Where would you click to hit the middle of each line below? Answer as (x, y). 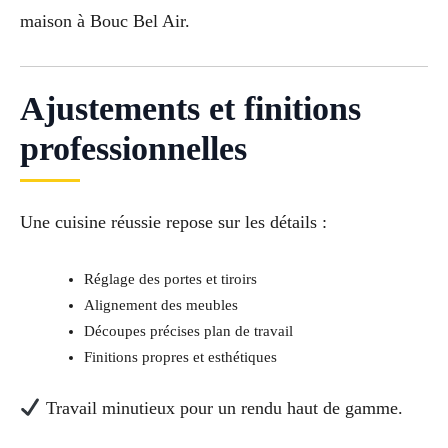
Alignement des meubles (160, 305)
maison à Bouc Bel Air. (105, 20)
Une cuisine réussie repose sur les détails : (173, 221)
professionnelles (133, 148)
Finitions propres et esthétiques (180, 357)
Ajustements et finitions (190, 108)
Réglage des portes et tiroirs (170, 279)
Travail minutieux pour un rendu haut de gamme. (221, 408)
